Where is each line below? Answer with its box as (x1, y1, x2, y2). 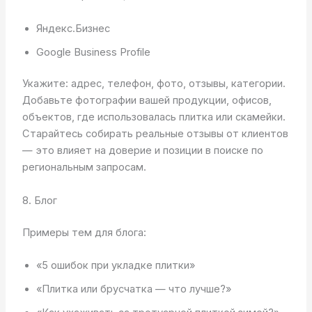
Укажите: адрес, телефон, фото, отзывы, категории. (22, 77, 286, 91)
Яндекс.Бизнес (36, 22, 110, 35)
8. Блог (22, 194, 57, 207)
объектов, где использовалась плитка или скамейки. (22, 111, 286, 124)
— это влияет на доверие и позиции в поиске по (22, 144, 263, 157)
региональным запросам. (22, 161, 146, 174)
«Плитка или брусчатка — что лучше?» (36, 282, 231, 295)
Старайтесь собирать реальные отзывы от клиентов (22, 127, 288, 141)
